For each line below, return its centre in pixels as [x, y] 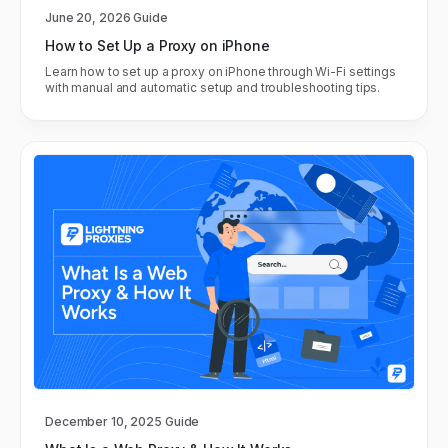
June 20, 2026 [88, 17]
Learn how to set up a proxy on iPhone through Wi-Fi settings [220, 71]
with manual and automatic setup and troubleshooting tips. [213, 87]
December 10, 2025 [103, 422]
